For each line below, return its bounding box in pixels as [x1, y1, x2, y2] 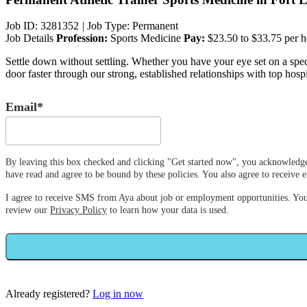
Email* [5, 100, 43, 114]
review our [5, 205, 50, 216]
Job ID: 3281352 [5, 20, 82, 32]
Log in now [93, 288, 143, 300]
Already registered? [5, 288, 93, 300]
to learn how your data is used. [107, 205, 229, 216]
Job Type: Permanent [84, 20, 178, 32]
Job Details [5, 32, 53, 45]
